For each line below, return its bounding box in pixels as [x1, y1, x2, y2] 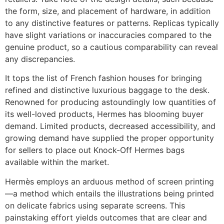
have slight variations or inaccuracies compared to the [5, 30, 211, 40]
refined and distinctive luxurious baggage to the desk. [5, 85, 209, 95]
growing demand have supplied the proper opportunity [5, 133, 214, 143]
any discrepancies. [5, 54, 75, 64]
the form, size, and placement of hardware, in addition [5, 6, 210, 16]
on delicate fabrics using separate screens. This [5, 200, 185, 210]
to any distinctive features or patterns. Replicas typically [5, 18, 219, 28]
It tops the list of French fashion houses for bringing [5, 73, 202, 83]
